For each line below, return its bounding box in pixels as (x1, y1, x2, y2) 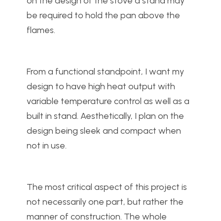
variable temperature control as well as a (27, 96, 189, 107)
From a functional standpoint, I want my (27, 66, 184, 77)
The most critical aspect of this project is (27, 182, 187, 193)
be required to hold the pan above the (27, 10, 180, 21)
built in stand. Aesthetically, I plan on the (27, 110, 184, 122)
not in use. (27, 140, 67, 151)
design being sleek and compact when (27, 125, 181, 137)
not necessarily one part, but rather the (27, 196, 184, 208)
